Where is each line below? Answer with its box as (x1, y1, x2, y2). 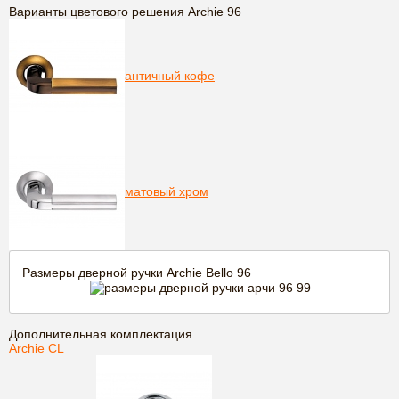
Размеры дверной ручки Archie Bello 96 (22, 265, 251, 281)
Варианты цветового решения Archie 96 (9, 4, 241, 20)
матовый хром (125, 183, 208, 199)
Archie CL (9, 341, 64, 356)
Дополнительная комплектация (9, 327, 192, 342)
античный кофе (125, 68, 215, 83)
